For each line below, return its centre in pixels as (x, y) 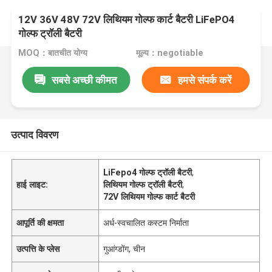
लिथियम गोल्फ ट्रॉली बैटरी (143, 184)
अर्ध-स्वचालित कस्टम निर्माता (146, 223)
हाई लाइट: (32, 184)
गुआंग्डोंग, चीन (124, 249)
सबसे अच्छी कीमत (85, 80)
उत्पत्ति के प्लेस (38, 249)
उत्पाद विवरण (34, 134)
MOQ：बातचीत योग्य (53, 53)
